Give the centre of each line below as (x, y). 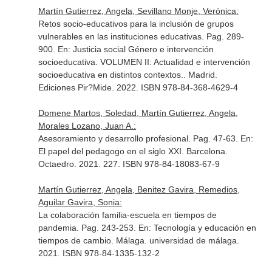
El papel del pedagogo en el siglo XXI (110, 151)
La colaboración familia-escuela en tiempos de (127, 215)
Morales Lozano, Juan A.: (87, 126)
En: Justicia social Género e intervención (135, 49)
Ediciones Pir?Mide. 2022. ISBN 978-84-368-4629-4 (138, 87)
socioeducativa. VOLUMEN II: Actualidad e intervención (144, 62)
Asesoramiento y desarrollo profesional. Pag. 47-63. (139, 138)
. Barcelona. (204, 151)
